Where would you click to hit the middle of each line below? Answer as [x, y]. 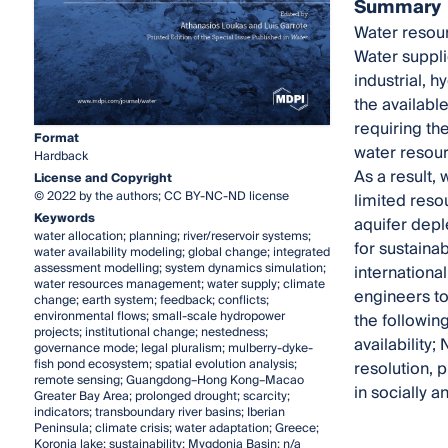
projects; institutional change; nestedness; [150, 332]
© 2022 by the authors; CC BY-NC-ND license [161, 196]
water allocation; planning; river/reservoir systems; [172, 236]
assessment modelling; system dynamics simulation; [179, 268]
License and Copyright [102, 178]
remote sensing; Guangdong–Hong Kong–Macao [168, 380]
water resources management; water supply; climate [179, 284]
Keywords [64, 218]
